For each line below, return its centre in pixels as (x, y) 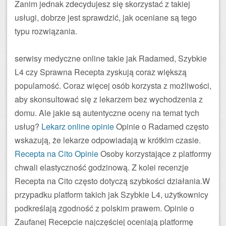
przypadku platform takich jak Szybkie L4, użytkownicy (111, 194)
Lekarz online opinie (78, 126)
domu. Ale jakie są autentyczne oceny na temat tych (107, 113)
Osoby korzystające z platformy (155, 154)
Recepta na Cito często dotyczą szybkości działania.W (112, 181)
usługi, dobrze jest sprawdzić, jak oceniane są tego (106, 17)
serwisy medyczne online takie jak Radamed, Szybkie (111, 58)
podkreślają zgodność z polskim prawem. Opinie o (104, 208)
